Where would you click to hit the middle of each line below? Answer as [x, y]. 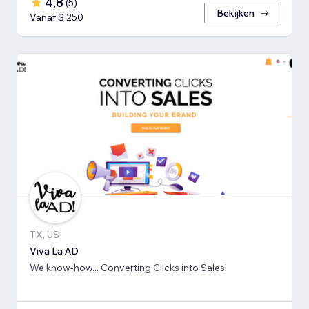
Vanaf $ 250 [57, 17]
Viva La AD [54, 251]
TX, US [44, 235]
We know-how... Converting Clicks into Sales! [128, 268]
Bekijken [236, 13]
